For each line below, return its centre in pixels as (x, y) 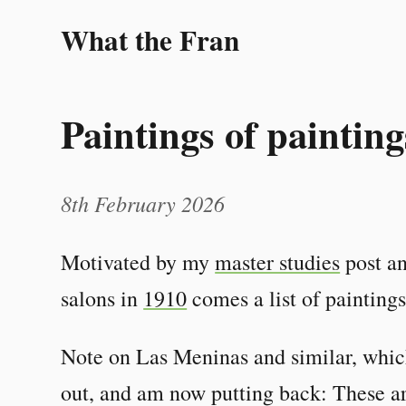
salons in (102, 298)
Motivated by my (138, 261)
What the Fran (150, 40)
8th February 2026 (143, 203)
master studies (278, 261)
